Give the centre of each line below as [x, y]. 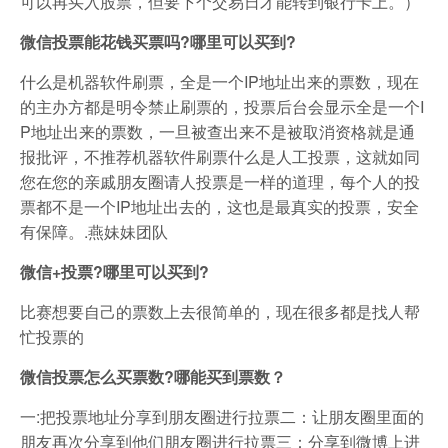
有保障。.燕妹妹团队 [94, 231]
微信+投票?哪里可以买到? [114, 271]
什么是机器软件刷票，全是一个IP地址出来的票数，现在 [219, 81]
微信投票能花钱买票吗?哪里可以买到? [158, 41]
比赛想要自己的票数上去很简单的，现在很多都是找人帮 [220, 311]
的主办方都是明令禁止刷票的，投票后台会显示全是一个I [222, 106]
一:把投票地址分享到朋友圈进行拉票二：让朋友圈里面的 [222, 416]
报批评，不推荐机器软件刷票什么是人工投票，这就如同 [220, 156]
